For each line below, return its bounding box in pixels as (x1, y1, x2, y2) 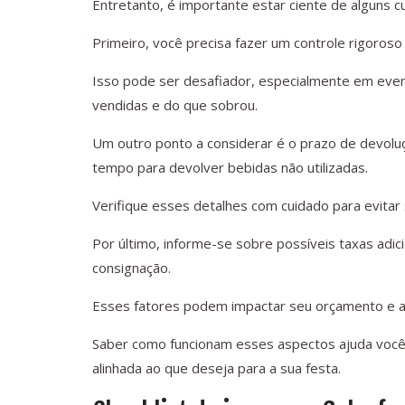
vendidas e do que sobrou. (92, 96, 258, 115)
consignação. (92, 259, 171, 278)
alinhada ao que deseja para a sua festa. (92, 359, 341, 378)
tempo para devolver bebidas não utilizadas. (92, 158, 368, 177)
